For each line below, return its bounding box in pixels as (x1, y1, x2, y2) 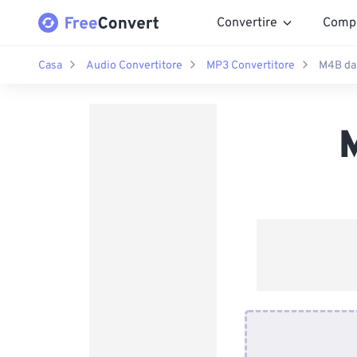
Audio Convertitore (86, 58, 182, 73)
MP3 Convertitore (206, 58, 295, 73)
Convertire (217, 14, 277, 31)
